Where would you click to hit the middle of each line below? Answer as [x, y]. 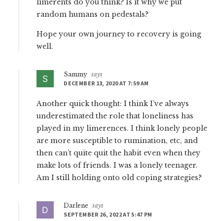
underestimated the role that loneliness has [115, 116]
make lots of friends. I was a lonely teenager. [117, 166]
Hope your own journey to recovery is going [119, 34]
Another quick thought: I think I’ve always [113, 104]
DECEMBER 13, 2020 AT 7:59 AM [106, 83]
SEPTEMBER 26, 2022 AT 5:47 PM [108, 215]
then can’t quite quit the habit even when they [119, 153]
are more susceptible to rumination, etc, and [117, 141]
